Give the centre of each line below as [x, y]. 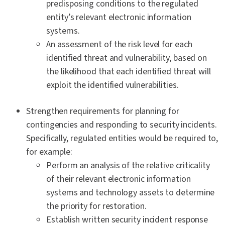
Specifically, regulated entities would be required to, [122, 139]
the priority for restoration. [96, 206]
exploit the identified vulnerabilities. [113, 85]
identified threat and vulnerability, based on [127, 58]
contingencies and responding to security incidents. [123, 125]
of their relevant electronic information [119, 179]
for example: [49, 152]
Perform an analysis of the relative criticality [128, 166]
